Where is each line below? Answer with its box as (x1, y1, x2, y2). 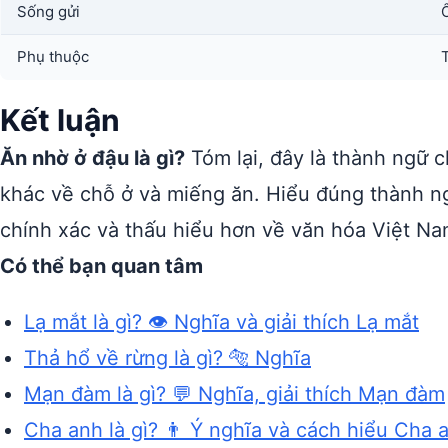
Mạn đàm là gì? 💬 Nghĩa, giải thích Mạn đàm (24, 382, 445, 406)
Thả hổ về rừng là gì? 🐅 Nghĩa (24, 346, 311, 370)
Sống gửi (17, 2, 80, 21)
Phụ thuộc (17, 47, 89, 66)
